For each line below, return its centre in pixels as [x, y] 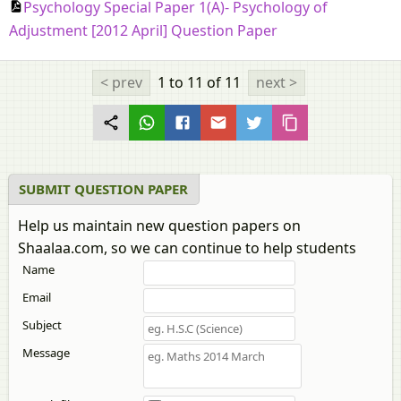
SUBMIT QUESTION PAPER [103, 189]
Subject [42, 325]
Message [46, 353]
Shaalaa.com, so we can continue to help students [187, 248]
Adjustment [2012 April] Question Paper [143, 31]
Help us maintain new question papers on [159, 226]
